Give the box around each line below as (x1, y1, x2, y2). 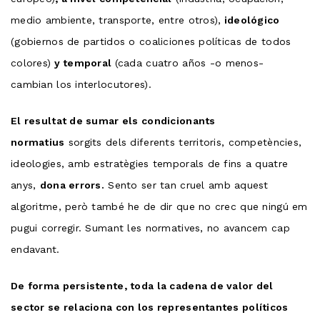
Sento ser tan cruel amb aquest (104, 179, 269, 191)
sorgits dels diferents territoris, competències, (64, 136, 302, 148)
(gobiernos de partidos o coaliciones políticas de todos (11, 35, 291, 47)
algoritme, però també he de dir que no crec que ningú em (11, 200, 308, 212)
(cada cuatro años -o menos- (114, 56, 264, 69)
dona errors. (39, 179, 105, 191)
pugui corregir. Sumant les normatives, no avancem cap (11, 221, 290, 234)
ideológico (221, 14, 280, 26)
